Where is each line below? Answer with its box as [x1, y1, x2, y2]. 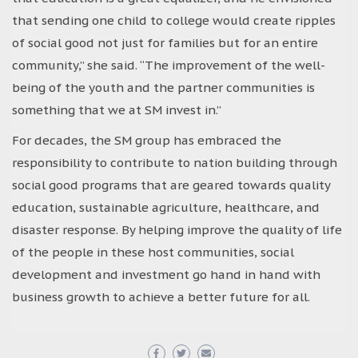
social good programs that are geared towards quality [12, 177, 330, 193]
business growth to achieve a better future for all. [12, 288, 310, 304]
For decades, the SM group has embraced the [12, 132, 281, 148]
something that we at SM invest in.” [12, 101, 221, 117]
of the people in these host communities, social [12, 244, 294, 260]
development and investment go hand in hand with [12, 266, 320, 282]
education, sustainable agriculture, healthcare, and [12, 199, 320, 215]
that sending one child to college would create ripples [12, 12, 336, 28]
